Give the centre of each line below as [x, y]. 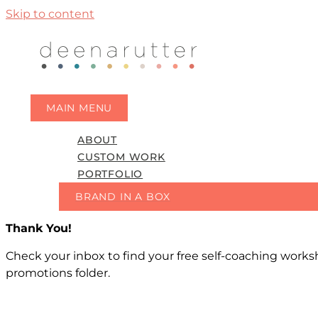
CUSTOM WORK [121, 157]
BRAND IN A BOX [123, 197]
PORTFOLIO [110, 174]
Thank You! [39, 228]
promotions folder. [59, 273]
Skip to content [50, 14]
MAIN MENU [79, 108]
